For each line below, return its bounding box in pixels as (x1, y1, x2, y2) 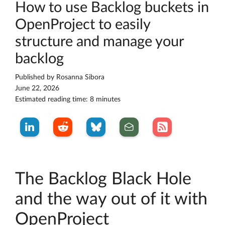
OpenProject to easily (15, 18, 150, 33)
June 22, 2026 (15, 85, 59, 92)
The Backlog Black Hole (15, 171, 191, 188)
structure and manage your (15, 35, 184, 50)
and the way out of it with (15, 191, 207, 208)
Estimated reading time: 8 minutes (15, 96, 121, 103)
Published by (15, 74, 56, 81)
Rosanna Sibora (56, 74, 104, 81)
